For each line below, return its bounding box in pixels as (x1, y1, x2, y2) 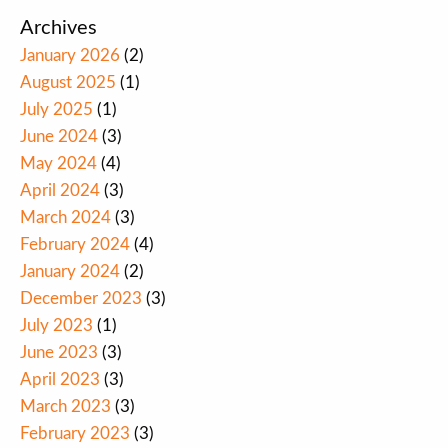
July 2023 (20, 317, 93, 335)
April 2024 (20, 182, 100, 200)
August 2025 (20, 74, 116, 92)
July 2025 (20, 101, 93, 119)
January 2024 (20, 263, 120, 281)
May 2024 (20, 155, 97, 173)
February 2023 (20, 425, 130, 443)
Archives (20, 18, 97, 39)
